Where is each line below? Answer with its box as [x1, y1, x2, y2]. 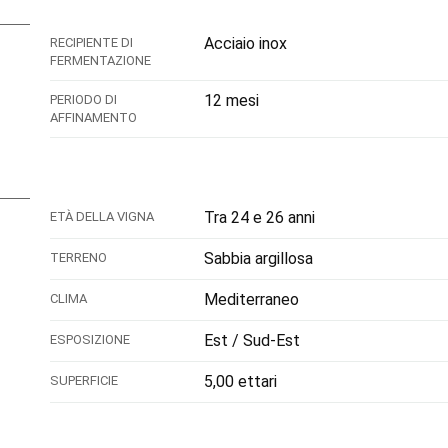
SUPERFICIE [50, 373, 118, 388]
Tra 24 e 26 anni [204, 208, 315, 227]
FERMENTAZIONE [50, 53, 151, 68]
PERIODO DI [50, 92, 117, 107]
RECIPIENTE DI [50, 35, 133, 50]
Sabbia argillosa [204, 249, 313, 268]
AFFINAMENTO [50, 110, 137, 125]
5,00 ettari [204, 372, 277, 391]
